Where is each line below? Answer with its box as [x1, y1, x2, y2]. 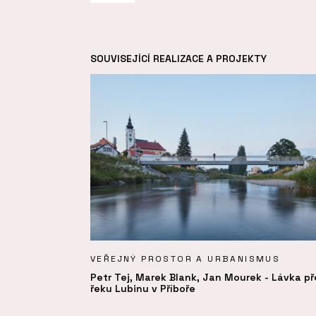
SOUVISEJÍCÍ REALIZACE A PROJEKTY [90, 52, 267, 66]
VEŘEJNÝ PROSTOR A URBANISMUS [90, 253, 281, 265]
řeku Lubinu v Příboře [90, 281, 195, 295]
